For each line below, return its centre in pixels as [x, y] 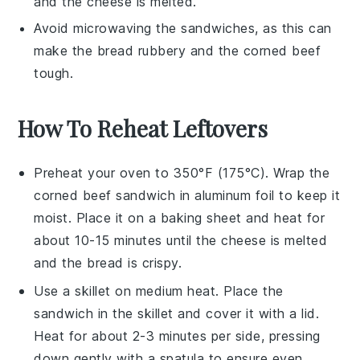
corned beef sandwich [105, 195]
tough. [54, 73]
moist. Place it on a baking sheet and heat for [180, 217]
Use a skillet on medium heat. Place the [159, 290]
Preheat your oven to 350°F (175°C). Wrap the [182, 172]
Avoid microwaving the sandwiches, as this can [183, 28]
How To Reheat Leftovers [143, 128]
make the [65, 50]
